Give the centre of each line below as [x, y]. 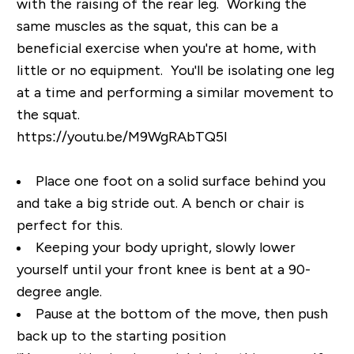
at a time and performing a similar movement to [175, 93]
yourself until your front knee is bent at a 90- [163, 270]
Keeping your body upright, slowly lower [165, 248]
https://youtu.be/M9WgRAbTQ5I [122, 137]
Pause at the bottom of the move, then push [181, 314]
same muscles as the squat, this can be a [147, 26]
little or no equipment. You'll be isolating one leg [175, 71]
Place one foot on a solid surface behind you [180, 181]
